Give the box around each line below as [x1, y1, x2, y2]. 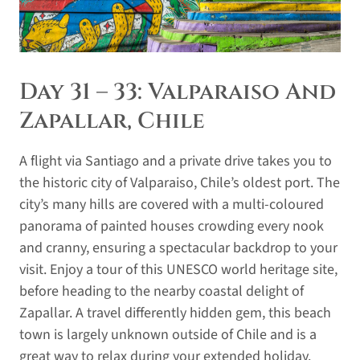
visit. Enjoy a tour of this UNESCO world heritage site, [19, 259, 337, 280]
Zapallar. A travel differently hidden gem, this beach [19, 302, 331, 323]
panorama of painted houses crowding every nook [19, 215, 324, 236]
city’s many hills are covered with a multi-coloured [19, 194, 324, 215]
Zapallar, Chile [19, 105, 205, 136]
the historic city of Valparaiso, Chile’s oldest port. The [19, 172, 340, 193]
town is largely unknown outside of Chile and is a [19, 324, 317, 345]
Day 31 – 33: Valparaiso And [19, 76, 336, 107]
